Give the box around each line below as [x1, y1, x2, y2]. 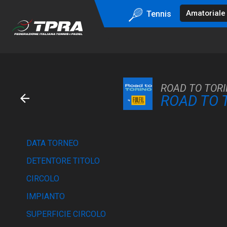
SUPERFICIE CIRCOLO [26, 209, 106, 219]
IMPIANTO [26, 192, 65, 201]
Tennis [146, 9, 171, 19]
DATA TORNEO [26, 138, 79, 148]
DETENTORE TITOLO [26, 156, 100, 166]
